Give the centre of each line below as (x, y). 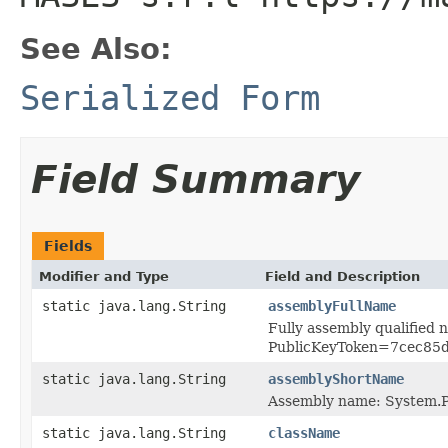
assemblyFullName (332, 305)
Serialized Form (170, 97)
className (304, 432)
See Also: (96, 48)
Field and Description (342, 276)
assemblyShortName (336, 378)
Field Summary (195, 179)
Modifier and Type (104, 276)
